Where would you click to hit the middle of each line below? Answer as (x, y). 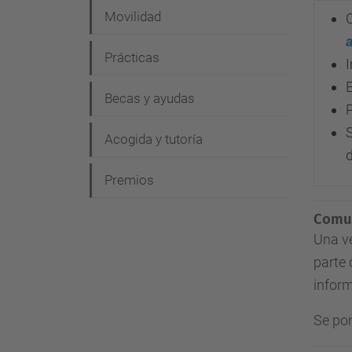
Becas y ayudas (150, 98)
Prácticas (132, 57)
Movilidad (133, 16)
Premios (129, 180)
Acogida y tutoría (154, 139)
